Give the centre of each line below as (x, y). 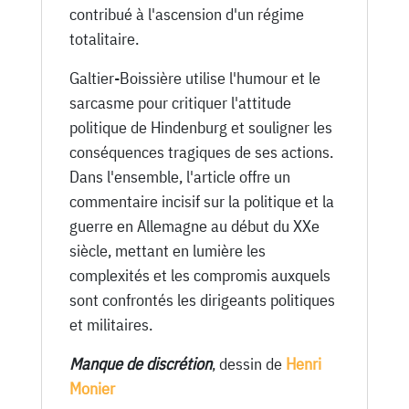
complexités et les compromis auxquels (199, 275)
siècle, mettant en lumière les (167, 250)
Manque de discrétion (140, 363)
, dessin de (248, 363)
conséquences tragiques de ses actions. (201, 152)
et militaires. (110, 324)
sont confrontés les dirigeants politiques (202, 299)
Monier (92, 388)
